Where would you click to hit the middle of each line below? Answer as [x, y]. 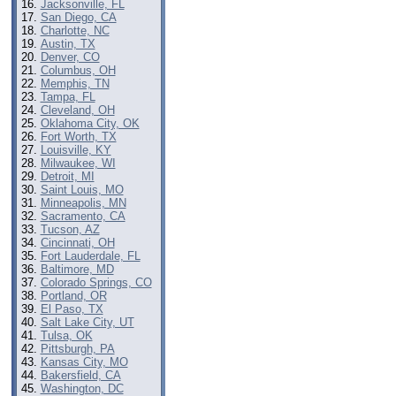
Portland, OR [73, 296]
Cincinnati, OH [77, 243]
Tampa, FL [68, 97]
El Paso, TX [72, 309]
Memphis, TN [75, 84]
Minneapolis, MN [83, 203]
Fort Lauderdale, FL [90, 256]
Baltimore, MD [77, 269]
